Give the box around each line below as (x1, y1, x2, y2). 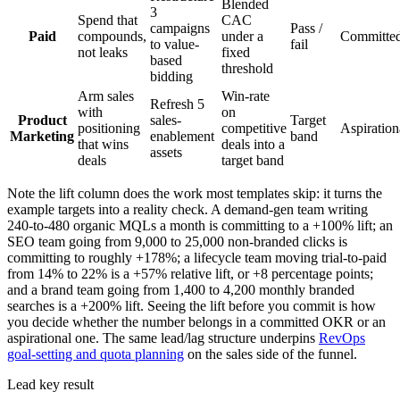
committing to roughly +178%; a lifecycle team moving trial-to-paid (7, 249, 387, 265)
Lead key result (7, 376, 94, 392)
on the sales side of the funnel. (187, 346, 357, 362)
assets (150, 144, 182, 160)
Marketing (10, 128, 74, 144)
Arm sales (78, 87, 134, 104)
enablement (150, 128, 214, 144)
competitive (221, 120, 287, 136)
